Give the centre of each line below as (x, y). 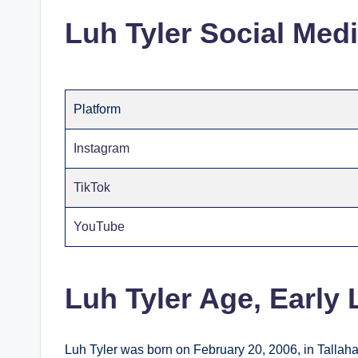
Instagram (102, 149)
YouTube (99, 227)
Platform (97, 109)
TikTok (92, 188)
